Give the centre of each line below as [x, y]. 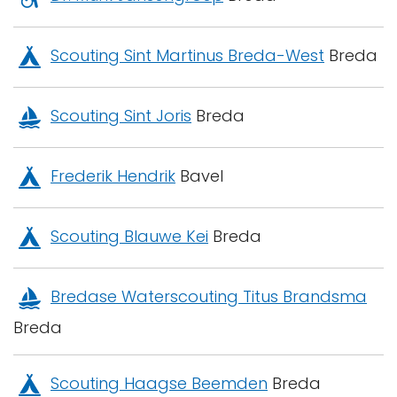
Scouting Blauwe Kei [129, 237]
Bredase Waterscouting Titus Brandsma [209, 297]
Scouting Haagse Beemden [159, 384]
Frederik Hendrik [113, 176]
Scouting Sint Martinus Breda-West [187, 56]
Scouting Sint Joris [121, 116]
